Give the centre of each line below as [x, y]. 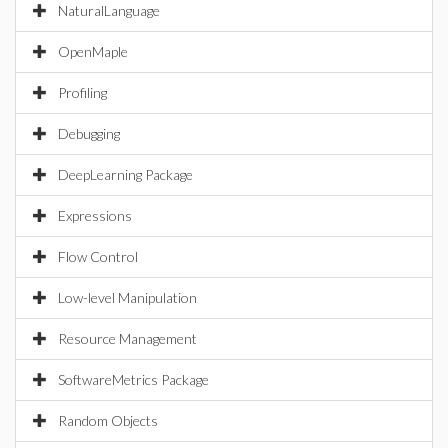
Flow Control [98, 256]
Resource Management [127, 338]
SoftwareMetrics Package [133, 379]
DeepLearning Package [125, 174]
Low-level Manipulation [127, 297]
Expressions [95, 215]
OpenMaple [93, 51]
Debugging [89, 133]
